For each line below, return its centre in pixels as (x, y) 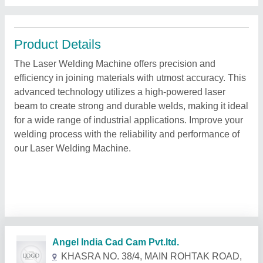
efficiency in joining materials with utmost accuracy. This (130, 78)
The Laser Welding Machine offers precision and (115, 64)
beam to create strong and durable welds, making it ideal (131, 106)
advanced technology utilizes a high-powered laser (120, 92)
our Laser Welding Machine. (73, 148)
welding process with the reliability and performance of (127, 134)
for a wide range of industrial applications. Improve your (129, 120)
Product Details (58, 44)
